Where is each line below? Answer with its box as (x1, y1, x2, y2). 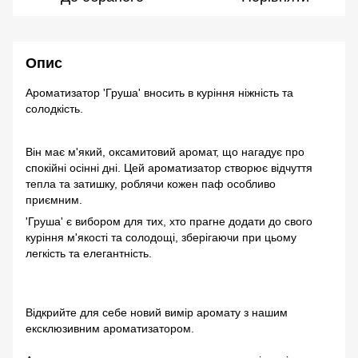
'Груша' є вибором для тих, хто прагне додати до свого (26, 215, 312, 229)
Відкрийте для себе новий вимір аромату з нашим (26, 306, 288, 320)
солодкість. (26, 102, 83, 116)
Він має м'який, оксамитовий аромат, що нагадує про (26, 145, 304, 159)
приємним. (26, 193, 82, 207)
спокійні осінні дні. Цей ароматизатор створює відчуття (26, 161, 312, 175)
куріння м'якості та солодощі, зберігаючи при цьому (26, 231, 296, 245)
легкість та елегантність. (26, 247, 152, 261)
